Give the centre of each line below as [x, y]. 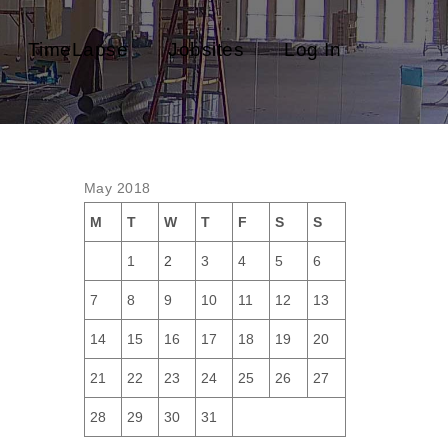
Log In [312, 49]
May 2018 [117, 188]
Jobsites [206, 49]
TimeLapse [77, 49]
